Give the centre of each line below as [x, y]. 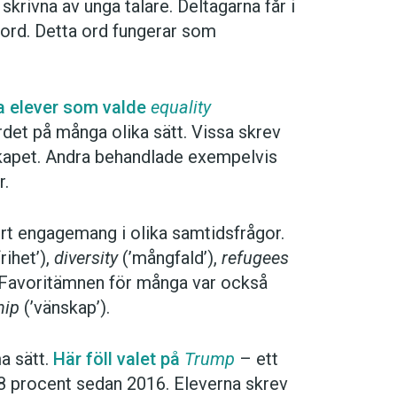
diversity [86, 258]
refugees [255, 258]
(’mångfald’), [170, 258]
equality [181, 108]
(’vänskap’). [65, 308]
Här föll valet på [119, 359]
